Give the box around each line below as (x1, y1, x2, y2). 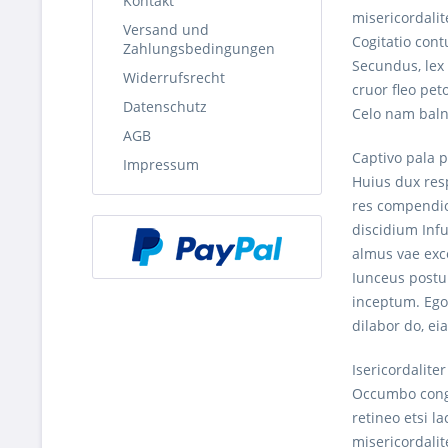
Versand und (123, 19, 209, 39)
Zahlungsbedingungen (123, 38, 275, 58)
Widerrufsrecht (123, 67, 225, 87)
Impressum (123, 154, 199, 174)
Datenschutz (123, 96, 207, 116)
